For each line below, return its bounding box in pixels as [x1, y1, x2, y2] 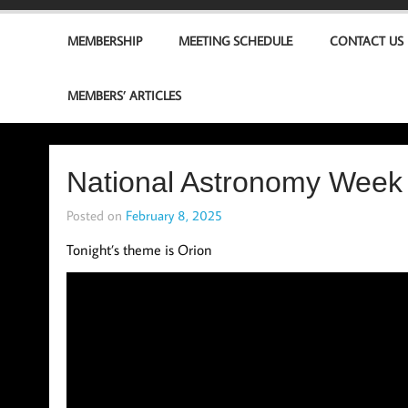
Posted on [66, 205, 126, 224]
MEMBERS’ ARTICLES [66, 86, 181, 104]
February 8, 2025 [125, 205, 222, 224]
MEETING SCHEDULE [178, 31, 293, 49]
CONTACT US [329, 31, 403, 49]
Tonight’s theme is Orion [66, 240, 212, 260]
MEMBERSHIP [66, 31, 142, 49]
